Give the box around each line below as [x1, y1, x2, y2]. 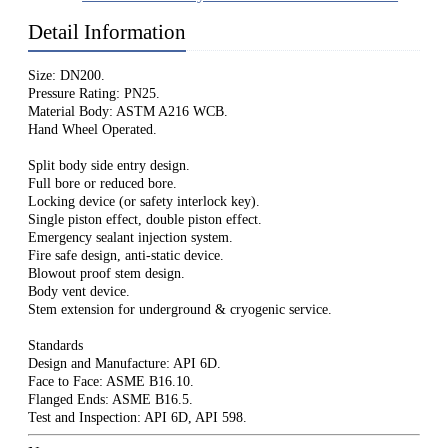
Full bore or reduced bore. [28, 176, 177, 192]
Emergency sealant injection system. [28, 230, 233, 246]
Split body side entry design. [28, 158, 190, 174]
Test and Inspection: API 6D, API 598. [28, 410, 247, 426]
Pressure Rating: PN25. [28, 86, 160, 102]
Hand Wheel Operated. [28, 122, 157, 138]
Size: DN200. [28, 68, 105, 84]
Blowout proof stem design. [28, 266, 185, 282]
